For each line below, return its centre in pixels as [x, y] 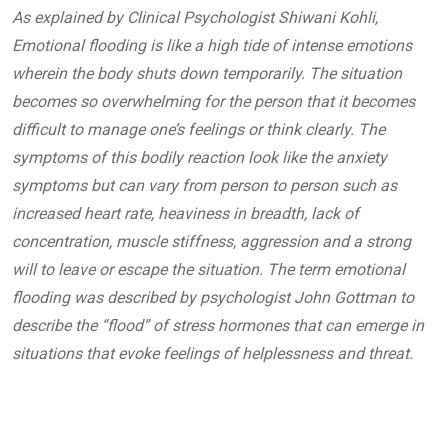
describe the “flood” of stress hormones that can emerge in [218, 325]
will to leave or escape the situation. [137, 269]
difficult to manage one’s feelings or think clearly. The [198, 129]
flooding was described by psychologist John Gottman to [213, 297]
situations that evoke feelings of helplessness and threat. [212, 353]
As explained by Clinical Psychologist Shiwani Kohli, [195, 17]
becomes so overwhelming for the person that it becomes [213, 101]
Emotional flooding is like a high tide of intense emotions [212, 45]
